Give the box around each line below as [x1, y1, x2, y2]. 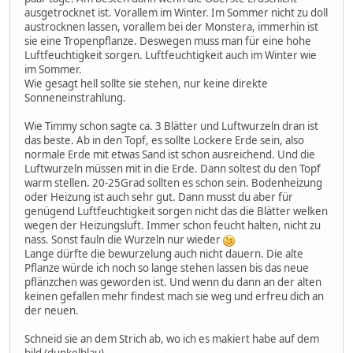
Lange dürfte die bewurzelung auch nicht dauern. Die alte [24, 246, 303, 261]
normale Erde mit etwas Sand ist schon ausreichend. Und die [24, 147, 315, 162]
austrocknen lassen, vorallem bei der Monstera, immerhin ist [24, 19, 318, 34]
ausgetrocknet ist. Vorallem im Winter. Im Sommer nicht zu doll [24, 5, 328, 20]
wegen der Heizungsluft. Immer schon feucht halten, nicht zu [24, 217, 321, 232]
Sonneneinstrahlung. [24, 90, 126, 105]
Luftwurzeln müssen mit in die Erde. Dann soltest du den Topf [24, 161, 321, 176]
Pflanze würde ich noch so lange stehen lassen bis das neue [24, 260, 309, 275]
